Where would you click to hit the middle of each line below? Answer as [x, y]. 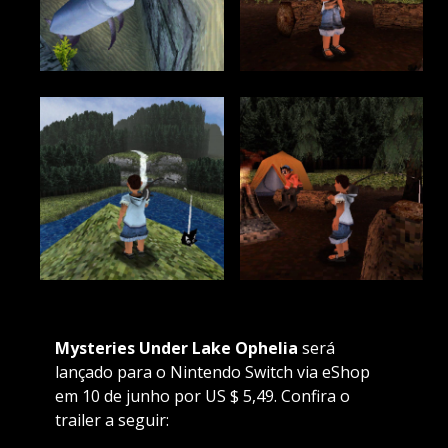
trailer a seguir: [111, 420]
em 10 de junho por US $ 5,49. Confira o [202, 396]
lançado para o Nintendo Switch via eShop [212, 372]
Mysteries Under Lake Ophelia [178, 348]
